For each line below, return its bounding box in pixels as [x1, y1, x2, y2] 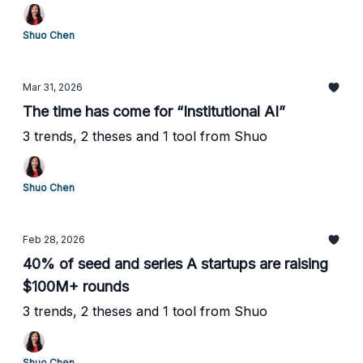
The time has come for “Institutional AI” [23, 103, 285, 120]
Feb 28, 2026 [23, 233, 85, 246]
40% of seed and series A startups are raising [23, 255, 328, 272]
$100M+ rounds [23, 278, 129, 295]
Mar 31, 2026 [23, 81, 83, 93]
